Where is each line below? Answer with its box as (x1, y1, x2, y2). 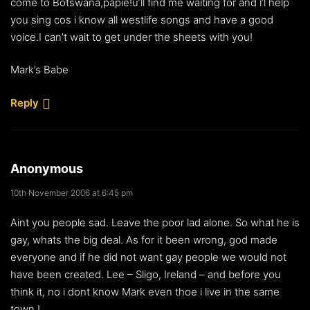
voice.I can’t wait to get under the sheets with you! (10, 30, 253, 44)
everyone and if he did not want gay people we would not (10, 250, 286, 264)
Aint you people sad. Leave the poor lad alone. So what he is (10, 216, 300, 230)
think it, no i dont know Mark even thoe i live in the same (10, 285, 280, 299)
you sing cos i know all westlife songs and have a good (10, 12, 273, 26)
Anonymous (10, 161, 83, 176)
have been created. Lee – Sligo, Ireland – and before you (10, 268, 281, 282)
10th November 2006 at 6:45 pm (10, 188, 133, 199)
